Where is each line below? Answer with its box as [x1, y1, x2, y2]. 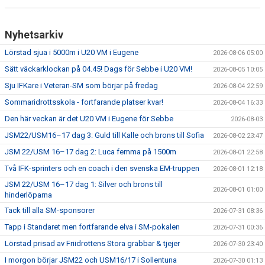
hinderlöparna [5, 190, 52, 199]
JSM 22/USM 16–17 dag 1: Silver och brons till [5, 180, 163, 189]
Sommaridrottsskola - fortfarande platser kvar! [5, 98, 163, 106]
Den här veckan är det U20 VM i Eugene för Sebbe [5, 114, 173, 123]
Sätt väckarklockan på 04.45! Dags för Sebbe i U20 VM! [5, 64, 192, 73]
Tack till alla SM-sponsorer [5, 206, 95, 215]
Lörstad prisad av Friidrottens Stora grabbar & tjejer [5, 239, 180, 248]
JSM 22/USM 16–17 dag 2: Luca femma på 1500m [5, 147, 176, 156]
